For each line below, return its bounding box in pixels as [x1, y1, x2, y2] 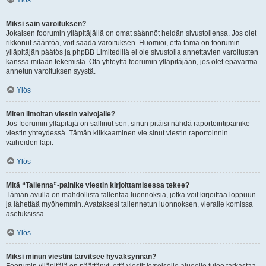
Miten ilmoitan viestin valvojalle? [6, 110, 115, 118]
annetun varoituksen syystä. [6, 67, 96, 75]
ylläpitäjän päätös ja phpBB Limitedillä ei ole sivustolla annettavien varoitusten [6, 48, 258, 56]
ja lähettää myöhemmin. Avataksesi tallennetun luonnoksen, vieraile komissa [6, 200, 253, 208]
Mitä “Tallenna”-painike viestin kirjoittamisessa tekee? [6, 181, 189, 189]
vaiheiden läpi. [6, 138, 53, 147]
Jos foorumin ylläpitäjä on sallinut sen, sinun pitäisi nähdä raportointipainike [6, 119, 250, 128]
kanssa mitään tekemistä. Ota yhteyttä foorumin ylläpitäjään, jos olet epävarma [6, 58, 258, 66]
